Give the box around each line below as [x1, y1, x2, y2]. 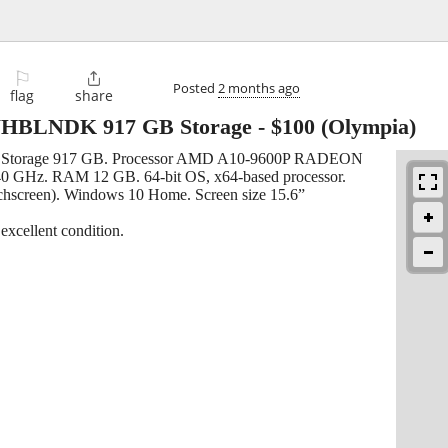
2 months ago [218, 78, 300, 97]
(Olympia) [315, 114, 416, 140]
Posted [173, 78, 218, 97]
